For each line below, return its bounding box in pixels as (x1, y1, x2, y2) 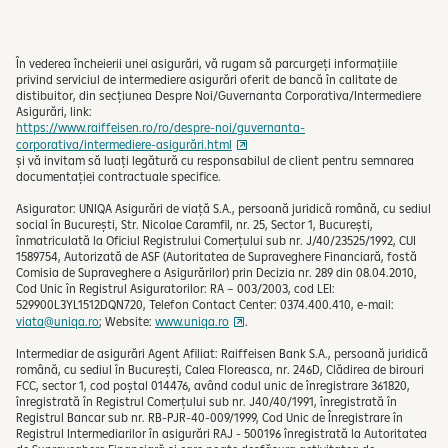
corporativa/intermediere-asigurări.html (16, 136, 232, 152)
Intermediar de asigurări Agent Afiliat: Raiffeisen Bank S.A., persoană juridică (16, 345, 428, 361)
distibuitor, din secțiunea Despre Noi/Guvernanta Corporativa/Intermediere (16, 87, 421, 103)
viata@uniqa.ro (16, 313, 99, 329)
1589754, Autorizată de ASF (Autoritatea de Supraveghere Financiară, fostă (16, 248, 417, 264)
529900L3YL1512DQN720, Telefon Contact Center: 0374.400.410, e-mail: (16, 296, 394, 312)
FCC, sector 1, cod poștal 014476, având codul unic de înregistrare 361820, (16, 377, 410, 393)
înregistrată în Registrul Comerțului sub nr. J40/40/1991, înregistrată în (16, 393, 397, 409)
